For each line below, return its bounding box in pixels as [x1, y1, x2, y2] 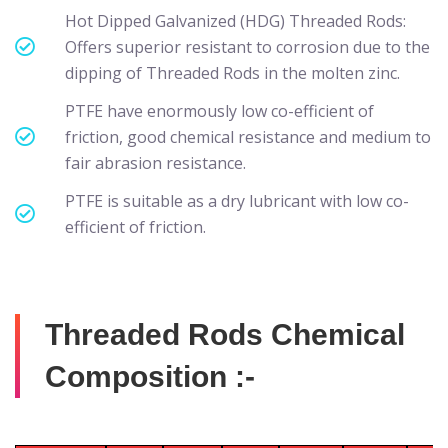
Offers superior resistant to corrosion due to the [65, 35, 430, 58]
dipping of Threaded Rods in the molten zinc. [65, 61, 400, 84]
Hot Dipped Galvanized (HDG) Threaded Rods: [65, 9, 406, 32]
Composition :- [45, 359, 255, 393]
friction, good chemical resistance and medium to [65, 125, 431, 148]
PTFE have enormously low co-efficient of [65, 99, 374, 122]
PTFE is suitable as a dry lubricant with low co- [65, 189, 409, 212]
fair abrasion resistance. [65, 151, 246, 174]
